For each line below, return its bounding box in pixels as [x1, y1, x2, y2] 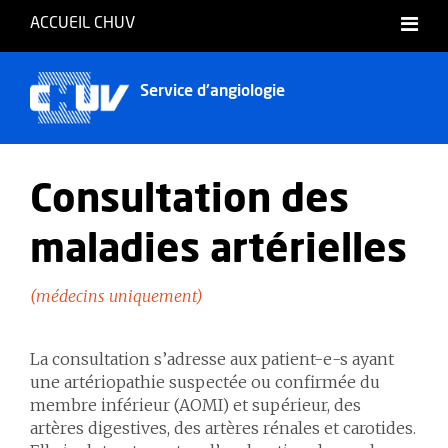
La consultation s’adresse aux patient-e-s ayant [30, 349, 394, 369]
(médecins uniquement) [30, 286, 203, 306]
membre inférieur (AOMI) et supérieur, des [30, 395, 361, 415]
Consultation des [30, 180, 349, 220]
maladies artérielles [30, 230, 407, 270]
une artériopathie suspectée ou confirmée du [30, 372, 380, 392]
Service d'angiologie [140, 83, 285, 99]
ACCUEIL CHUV [30, 15, 135, 31]
